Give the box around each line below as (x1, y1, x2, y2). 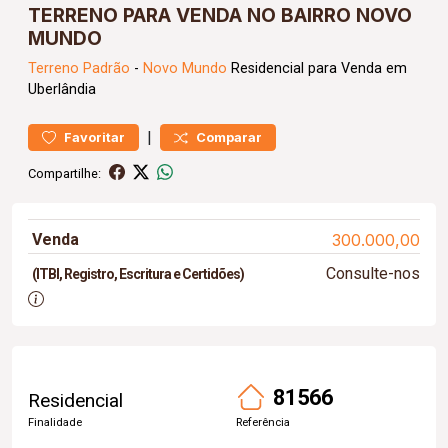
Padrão (83, 60, 130, 77)
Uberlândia (28, 81, 96, 98)
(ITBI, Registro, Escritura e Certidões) (32, 266, 244, 282)
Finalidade (28, 415, 82, 429)
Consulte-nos (325, 264, 420, 283)
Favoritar (64, 130, 125, 145)
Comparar (196, 130, 262, 145)
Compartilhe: (28, 165, 101, 181)
